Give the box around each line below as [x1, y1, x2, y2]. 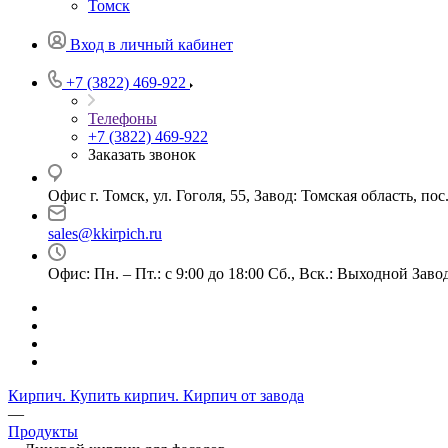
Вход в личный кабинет [70, 36, 233, 53]
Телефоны [88, 110, 157, 127]
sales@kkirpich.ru [48, 225, 162, 242]
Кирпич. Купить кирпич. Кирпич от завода [8, 387, 304, 404]
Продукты [8, 423, 78, 440]
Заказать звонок [88, 146, 196, 163]
